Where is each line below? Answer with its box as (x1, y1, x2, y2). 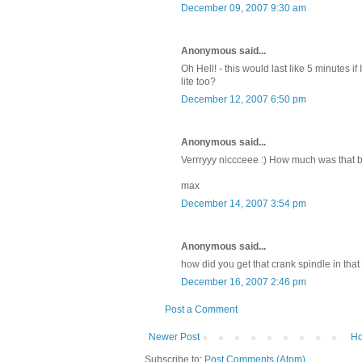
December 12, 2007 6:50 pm (181, 93, 306, 105)
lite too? (181, 75, 216, 87)
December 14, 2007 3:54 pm (181, 197, 306, 209)
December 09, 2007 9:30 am (181, 2, 306, 14)
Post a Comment (165, 303, 238, 315)
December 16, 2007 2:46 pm (181, 276, 306, 288)
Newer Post (149, 330, 200, 343)
